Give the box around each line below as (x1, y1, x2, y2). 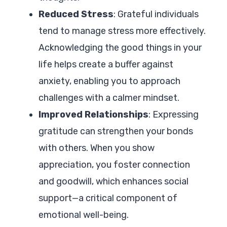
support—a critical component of (39, 192, 177, 204)
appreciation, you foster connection (39, 159, 190, 170)
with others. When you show (39, 142, 155, 154)
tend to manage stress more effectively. (39, 25, 206, 36)
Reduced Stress (39, 8, 113, 20)
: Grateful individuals (113, 8, 199, 20)
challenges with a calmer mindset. (39, 92, 179, 103)
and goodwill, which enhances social (39, 175, 188, 187)
